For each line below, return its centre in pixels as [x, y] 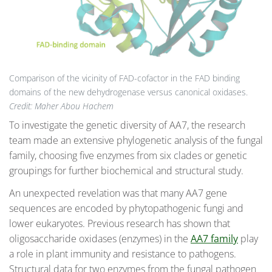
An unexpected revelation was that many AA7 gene [118, 193]
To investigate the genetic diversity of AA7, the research [127, 125]
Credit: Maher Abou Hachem [61, 106]
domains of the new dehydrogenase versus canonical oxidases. [128, 92]
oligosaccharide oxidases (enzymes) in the [100, 239]
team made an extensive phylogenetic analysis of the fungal [136, 140]
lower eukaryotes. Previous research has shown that [120, 224]
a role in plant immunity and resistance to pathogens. [123, 254]
